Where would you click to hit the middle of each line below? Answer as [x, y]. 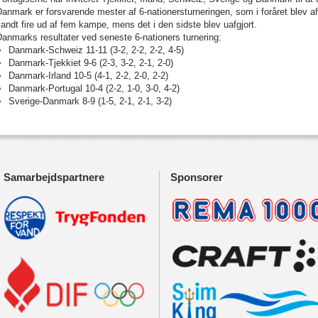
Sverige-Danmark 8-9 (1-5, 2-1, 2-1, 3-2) [90, 101]
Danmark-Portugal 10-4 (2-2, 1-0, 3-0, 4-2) [94, 88]
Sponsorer [197, 177]
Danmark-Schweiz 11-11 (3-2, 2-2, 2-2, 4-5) [96, 50]
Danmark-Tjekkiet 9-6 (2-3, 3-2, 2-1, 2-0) [91, 63]
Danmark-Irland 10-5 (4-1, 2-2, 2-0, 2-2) [88, 76]
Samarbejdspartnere [54, 177]
